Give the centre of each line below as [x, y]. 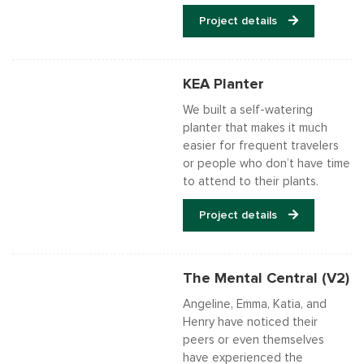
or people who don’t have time [266, 164]
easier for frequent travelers [261, 146]
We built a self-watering [248, 110]
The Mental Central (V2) [266, 279]
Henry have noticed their [250, 322]
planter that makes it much [255, 128]
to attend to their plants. [251, 182]
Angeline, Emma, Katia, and [255, 304]
